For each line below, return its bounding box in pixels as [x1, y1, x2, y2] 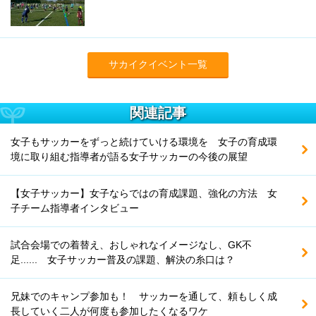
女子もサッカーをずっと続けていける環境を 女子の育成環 [11, 135, 277, 147]
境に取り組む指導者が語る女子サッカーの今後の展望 [11, 150, 248, 162]
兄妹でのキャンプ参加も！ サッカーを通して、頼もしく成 [11, 290, 277, 302]
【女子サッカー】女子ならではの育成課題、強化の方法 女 [11, 187, 277, 199]
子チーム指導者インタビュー [11, 202, 139, 214]
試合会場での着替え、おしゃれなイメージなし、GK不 [11, 238, 252, 250]
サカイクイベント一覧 [109, 58, 207, 70]
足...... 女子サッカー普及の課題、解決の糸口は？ [11, 253, 235, 265]
